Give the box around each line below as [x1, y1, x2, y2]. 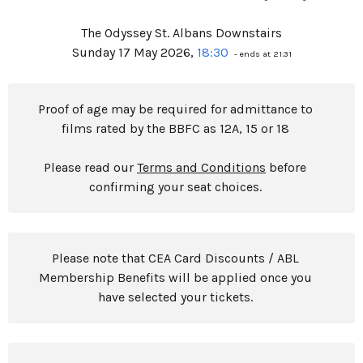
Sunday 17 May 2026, [71, 45, 197, 60]
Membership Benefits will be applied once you [38, 270, 312, 285]
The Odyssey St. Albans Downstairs [81, 25, 282, 41]
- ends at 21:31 [231, 49, 292, 59]
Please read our [44, 160, 137, 175]
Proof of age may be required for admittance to [37, 101, 313, 117]
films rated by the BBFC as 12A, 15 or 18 [61, 121, 289, 136]
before [266, 160, 306, 175]
